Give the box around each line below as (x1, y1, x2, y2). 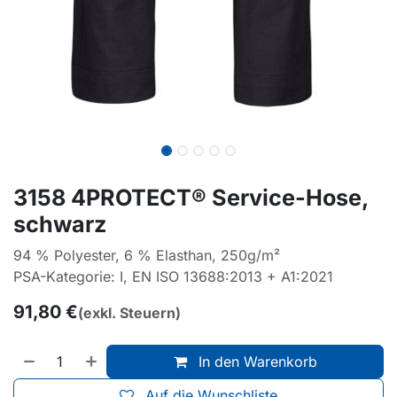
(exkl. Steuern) (78, 304, 181, 323)
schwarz (13, 211, 106, 238)
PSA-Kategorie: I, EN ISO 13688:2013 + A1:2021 (13, 268, 333, 286)
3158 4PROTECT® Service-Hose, (13, 184, 368, 212)
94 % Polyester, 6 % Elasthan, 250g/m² (13, 246, 280, 265)
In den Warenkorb (193, 353, 317, 371)
